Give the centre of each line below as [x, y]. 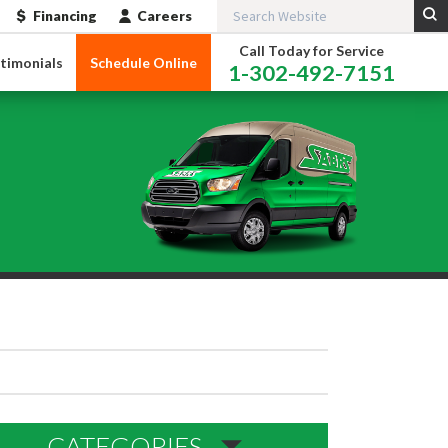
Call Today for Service [311, 50]
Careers [164, 15]
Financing [64, 15]
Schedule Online [143, 63]
